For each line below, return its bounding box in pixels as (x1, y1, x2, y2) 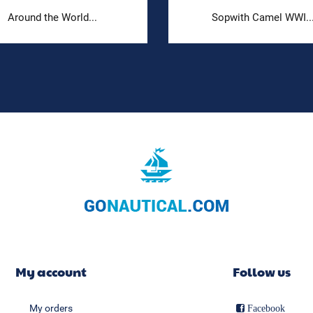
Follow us (233, 263, 291, 281)
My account (15, 263, 87, 281)
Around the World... (7, 11, 97, 24)
